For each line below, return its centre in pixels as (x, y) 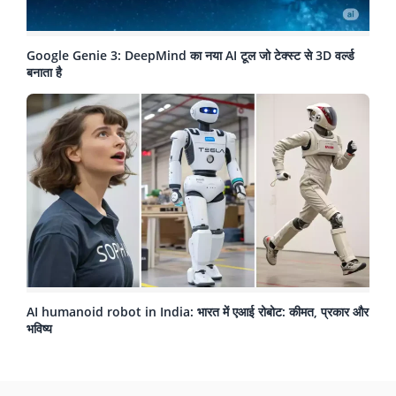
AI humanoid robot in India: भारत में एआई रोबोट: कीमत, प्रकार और (198, 311)
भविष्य (39, 328)
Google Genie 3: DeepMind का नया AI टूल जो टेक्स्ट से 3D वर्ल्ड (190, 56)
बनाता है (44, 72)
